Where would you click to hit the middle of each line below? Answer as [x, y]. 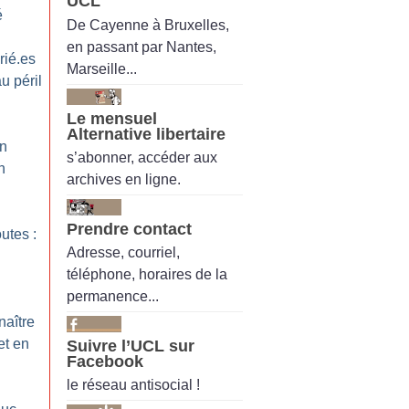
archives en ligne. [124, 179]
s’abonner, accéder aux [142, 157]
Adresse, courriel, [123, 253]
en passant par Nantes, [142, 47]
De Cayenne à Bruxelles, [148, 25]
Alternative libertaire [146, 134]
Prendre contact [129, 229]
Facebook [105, 362]
